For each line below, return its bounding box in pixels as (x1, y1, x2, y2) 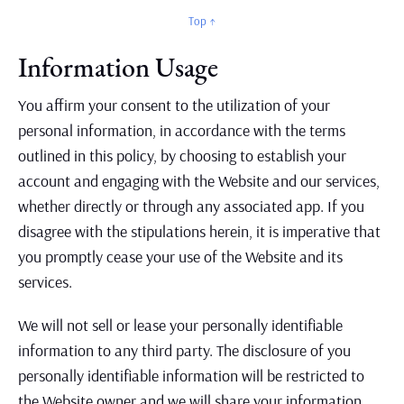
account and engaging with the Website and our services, (18, 170, 380, 191)
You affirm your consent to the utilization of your (18, 95, 330, 115)
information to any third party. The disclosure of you (18, 340, 351, 361)
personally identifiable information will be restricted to (18, 365, 364, 386)
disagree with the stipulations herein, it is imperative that (18, 221, 381, 242)
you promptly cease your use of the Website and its (18, 246, 343, 267)
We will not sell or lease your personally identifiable (18, 315, 343, 335)
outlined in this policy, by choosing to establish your (18, 145, 346, 166)
